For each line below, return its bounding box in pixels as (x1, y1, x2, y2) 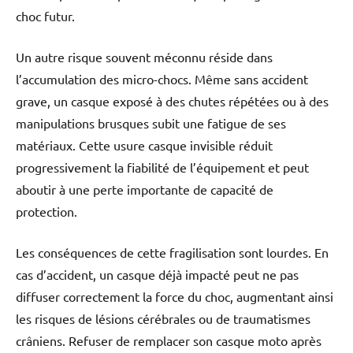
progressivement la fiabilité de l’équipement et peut (16, 159, 309, 176)
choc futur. (16, 8, 75, 24)
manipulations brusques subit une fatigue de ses (16, 115, 286, 132)
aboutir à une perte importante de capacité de (16, 181, 273, 198)
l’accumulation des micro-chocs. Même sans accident (16, 71, 308, 87)
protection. (16, 203, 77, 220)
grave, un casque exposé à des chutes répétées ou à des (16, 93, 329, 110)
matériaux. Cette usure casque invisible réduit (16, 137, 273, 154)
